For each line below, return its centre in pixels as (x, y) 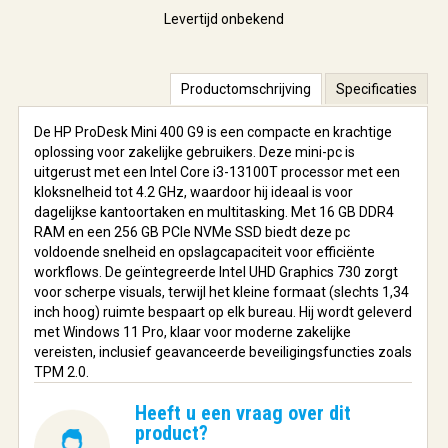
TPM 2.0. (61, 371)
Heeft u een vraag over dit (242, 412)
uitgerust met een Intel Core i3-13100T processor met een (217, 171)
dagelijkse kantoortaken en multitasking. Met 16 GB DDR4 (214, 211)
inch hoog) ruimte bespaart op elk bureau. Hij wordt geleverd (223, 311)
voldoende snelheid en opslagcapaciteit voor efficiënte (204, 251)
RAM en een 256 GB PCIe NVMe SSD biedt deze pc (192, 231)
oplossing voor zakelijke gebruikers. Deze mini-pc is (194, 151)
